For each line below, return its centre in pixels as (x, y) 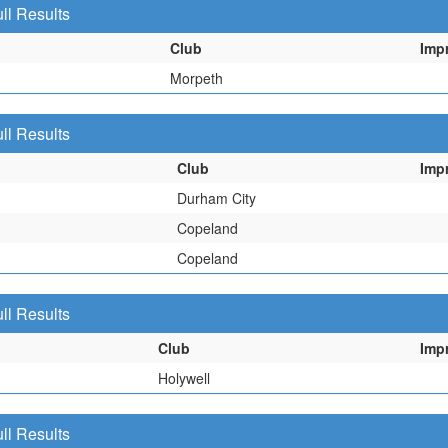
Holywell (184, 378)
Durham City (216, 198)
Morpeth (196, 78)
